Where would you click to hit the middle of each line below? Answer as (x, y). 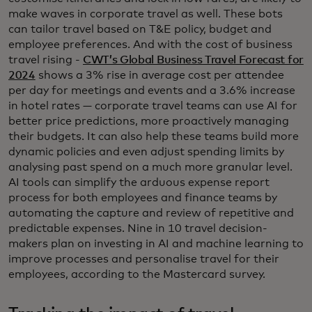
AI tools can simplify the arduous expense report (139, 183)
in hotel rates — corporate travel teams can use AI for (153, 106)
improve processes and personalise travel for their (144, 259)
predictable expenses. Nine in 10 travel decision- (138, 229)
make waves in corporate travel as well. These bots (146, 14)
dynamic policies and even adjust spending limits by (146, 152)
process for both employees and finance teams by (143, 198)
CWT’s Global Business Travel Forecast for (193, 60)
